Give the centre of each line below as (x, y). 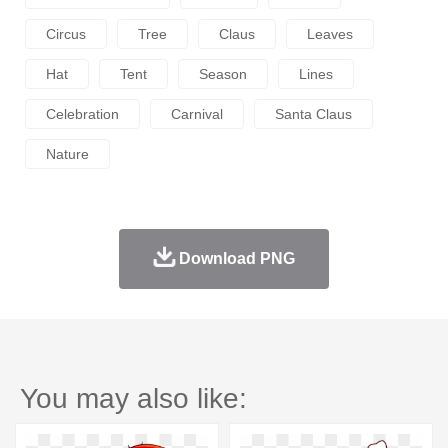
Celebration (82, 113)
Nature (67, 153)
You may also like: (133, 398)
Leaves (330, 33)
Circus (66, 33)
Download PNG (236, 258)
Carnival (197, 113)
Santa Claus (313, 113)
